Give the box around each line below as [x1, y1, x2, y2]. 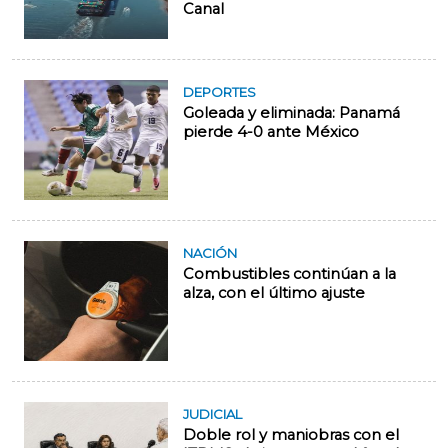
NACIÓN [183, 245, 237, 262]
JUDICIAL [183, 406, 242, 423]
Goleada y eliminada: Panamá [183, 104, 400, 123]
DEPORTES [183, 84, 256, 101]
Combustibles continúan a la [183, 265, 396, 284]
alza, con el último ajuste [183, 284, 365, 303]
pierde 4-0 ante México [183, 123, 359, 142]
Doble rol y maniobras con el [183, 426, 399, 445]
